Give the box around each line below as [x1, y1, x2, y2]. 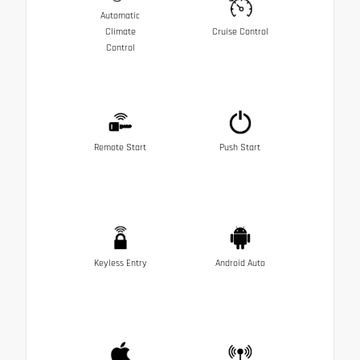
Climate [104, 25, 136, 38]
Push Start [219, 141, 260, 153]
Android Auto [215, 256, 265, 269]
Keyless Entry [93, 256, 147, 269]
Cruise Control [211, 25, 268, 38]
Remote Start [94, 141, 146, 153]
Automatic [100, 9, 140, 22]
